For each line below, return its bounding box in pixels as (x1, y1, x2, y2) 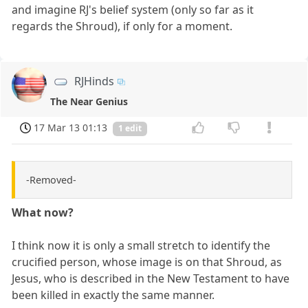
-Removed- (26, 173, 76, 187)
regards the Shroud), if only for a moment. (12, 18, 233, 34)
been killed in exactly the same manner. (12, 287, 215, 303)
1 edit (118, 122, 142, 135)
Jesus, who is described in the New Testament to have (12, 271, 290, 287)
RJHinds (74, 73, 115, 89)
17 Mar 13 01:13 (34, 120, 108, 134)
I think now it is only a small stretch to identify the (12, 238, 271, 254)
